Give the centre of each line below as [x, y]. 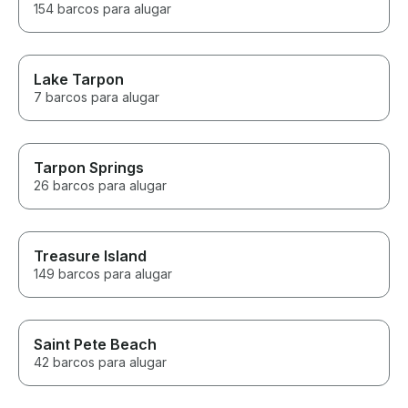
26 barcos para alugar [100, 186]
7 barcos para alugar [97, 97]
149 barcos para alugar [103, 274]
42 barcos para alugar [100, 362]
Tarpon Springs [89, 168]
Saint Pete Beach [95, 345]
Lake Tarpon [79, 80]
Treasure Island [90, 256]
